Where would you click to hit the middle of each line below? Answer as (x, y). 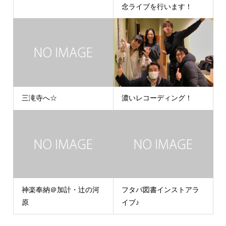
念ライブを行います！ (157, 6)
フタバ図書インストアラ (160, 189)
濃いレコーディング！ (157, 98)
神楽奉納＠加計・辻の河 (60, 189)
